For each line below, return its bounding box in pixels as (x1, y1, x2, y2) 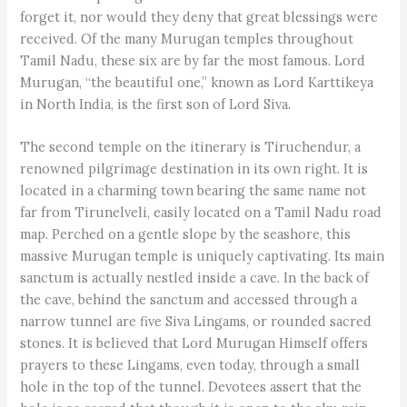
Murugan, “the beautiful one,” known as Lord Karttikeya (20, 73, 374, 91)
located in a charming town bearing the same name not (20, 182, 367, 200)
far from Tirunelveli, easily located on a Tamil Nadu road (20, 203, 382, 222)
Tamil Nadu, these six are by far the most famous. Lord (20, 51, 366, 69)
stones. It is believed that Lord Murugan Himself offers (20, 334, 369, 352)
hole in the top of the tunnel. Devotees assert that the (20, 378, 362, 396)
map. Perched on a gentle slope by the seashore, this (20, 225, 352, 243)
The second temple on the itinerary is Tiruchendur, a (20, 138, 362, 156)
